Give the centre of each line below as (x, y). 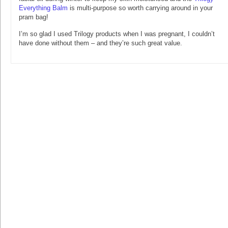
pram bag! (35, 17)
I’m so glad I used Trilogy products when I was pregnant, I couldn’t (117, 34)
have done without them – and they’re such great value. (101, 43)
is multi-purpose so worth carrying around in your (140, 8)
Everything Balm (43, 8)
